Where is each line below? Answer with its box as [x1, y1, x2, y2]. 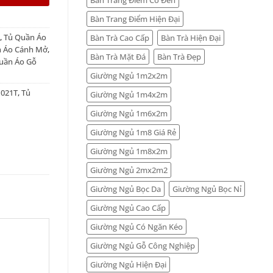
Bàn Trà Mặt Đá [90, 51, 146, 62]
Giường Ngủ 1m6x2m [90, 107, 168, 119]
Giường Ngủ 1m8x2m [90, 145, 168, 157]
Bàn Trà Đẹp [157, 51, 201, 62]
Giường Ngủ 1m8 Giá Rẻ [90, 126, 176, 138]
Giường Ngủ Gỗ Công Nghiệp [90, 239, 195, 251]
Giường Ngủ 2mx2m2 [90, 164, 168, 175]
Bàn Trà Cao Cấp [90, 32, 149, 43]
